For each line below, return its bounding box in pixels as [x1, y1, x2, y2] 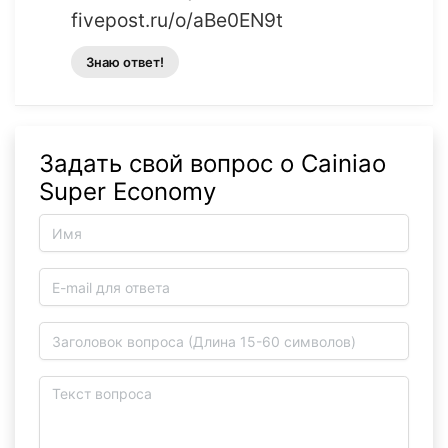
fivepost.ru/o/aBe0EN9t [71, 8, 283, 33]
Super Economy [39, 177, 216, 207]
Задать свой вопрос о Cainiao [39, 149, 386, 179]
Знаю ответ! [86, 54, 164, 71]
